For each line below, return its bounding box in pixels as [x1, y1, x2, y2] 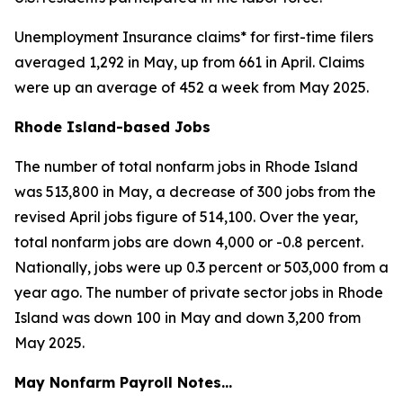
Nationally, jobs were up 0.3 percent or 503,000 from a [14, 258, 389, 276]
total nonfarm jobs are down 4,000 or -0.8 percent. [14, 233, 363, 251]
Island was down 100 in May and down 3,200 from [14, 309, 361, 327]
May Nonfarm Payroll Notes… [14, 373, 237, 391]
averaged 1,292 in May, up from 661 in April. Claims [14, 53, 364, 71]
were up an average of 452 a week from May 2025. [14, 78, 369, 96]
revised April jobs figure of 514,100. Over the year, [14, 208, 358, 226]
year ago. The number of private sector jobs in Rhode [14, 283, 383, 301]
